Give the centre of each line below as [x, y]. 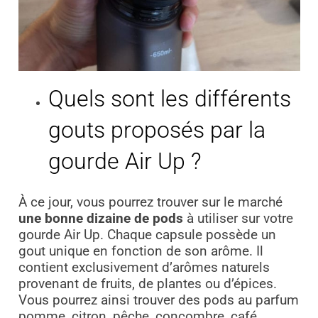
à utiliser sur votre [238, 219]
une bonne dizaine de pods [100, 219]
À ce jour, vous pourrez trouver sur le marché [150, 203]
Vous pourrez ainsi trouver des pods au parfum [158, 301]
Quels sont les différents [170, 98]
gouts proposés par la [157, 130]
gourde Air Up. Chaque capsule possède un [147, 235]
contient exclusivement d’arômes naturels [144, 268]
